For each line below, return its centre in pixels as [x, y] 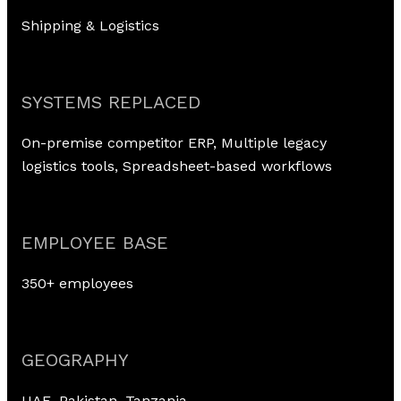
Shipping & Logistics [90, 26]
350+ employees [77, 283]
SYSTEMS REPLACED [111, 102]
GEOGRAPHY [75, 360]
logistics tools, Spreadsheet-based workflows [177, 166]
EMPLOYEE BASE [95, 243]
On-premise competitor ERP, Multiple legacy [174, 143]
